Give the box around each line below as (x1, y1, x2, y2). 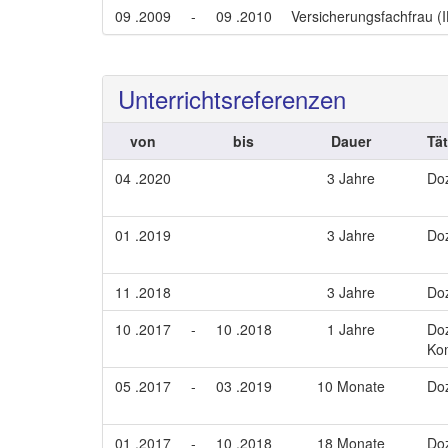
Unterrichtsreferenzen (118, 81, 346, 116)
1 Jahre (327, 319, 375, 339)
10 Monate (317, 376, 385, 396)
